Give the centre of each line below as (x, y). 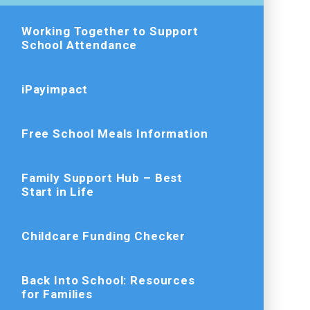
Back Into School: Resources (108, 280)
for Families (57, 294)
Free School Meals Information (115, 133)
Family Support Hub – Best (102, 177)
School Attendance (79, 45)
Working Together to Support (110, 31)
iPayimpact (55, 89)
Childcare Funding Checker (103, 236)
